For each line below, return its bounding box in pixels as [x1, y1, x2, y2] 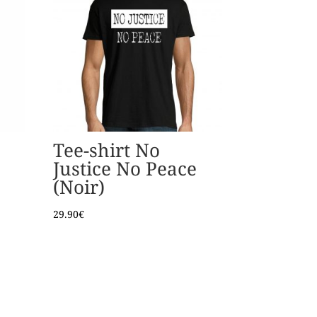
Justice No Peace [53, 155, 197, 181]
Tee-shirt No [53, 137, 161, 163]
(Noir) [53, 173, 105, 200]
